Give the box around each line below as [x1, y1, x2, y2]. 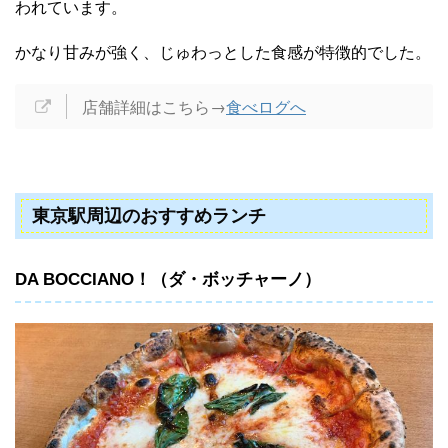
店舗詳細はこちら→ [82, 95, 226, 119]
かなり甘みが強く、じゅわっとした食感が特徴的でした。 [15, 40, 431, 64]
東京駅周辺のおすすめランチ [32, 206, 266, 227]
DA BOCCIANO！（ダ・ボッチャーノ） [15, 270, 321, 290]
